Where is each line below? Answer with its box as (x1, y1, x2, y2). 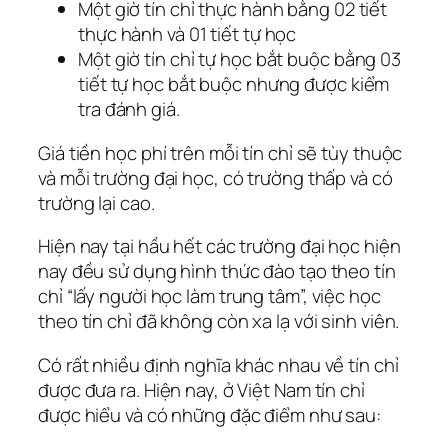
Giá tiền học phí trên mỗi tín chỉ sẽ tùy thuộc (38, 139, 403, 166)
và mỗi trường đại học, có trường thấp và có (38, 164, 393, 191)
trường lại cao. (38, 189, 155, 216)
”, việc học (299, 283, 381, 310)
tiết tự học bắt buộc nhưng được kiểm (78, 71, 390, 98)
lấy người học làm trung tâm (72, 283, 300, 310)
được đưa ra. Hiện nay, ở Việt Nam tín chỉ (38, 376, 365, 403)
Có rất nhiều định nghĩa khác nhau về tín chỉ (38, 351, 399, 378)
